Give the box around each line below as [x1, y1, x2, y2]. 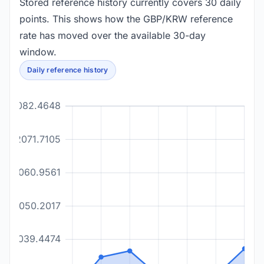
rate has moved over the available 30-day [19, 29, 206, 41]
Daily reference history [27, 65, 108, 74]
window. [19, 46, 57, 58]
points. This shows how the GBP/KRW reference [19, 13, 233, 25]
